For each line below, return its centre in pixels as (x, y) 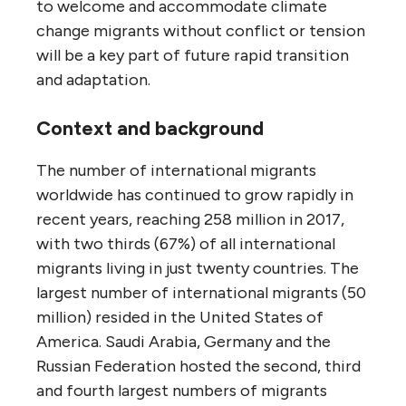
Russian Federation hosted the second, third (198, 366)
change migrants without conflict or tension (201, 30)
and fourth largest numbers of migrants (182, 390)
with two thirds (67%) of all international (186, 243)
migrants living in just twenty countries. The (198, 268)
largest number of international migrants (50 (201, 292)
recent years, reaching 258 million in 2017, (190, 219)
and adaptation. (93, 79)
